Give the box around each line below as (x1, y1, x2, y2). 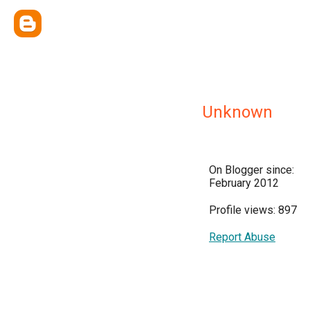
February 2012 (209, 176, 279, 190)
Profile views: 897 (209, 203, 297, 217)
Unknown (202, 102, 273, 122)
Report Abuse (209, 230, 275, 244)
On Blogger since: (209, 163, 294, 176)
